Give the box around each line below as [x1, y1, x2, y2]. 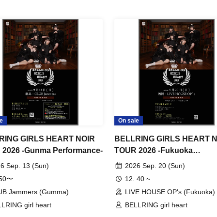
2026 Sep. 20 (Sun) [125, 162, 185, 170]
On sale [118, 117, 139, 124]
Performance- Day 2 [114, 158, 187, 167]
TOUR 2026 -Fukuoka [114, 146, 193, 155]
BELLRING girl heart [125, 201, 187, 209]
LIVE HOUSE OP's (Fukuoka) [125, 188, 215, 196]
